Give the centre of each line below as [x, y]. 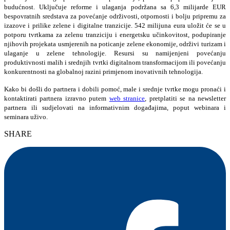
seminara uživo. [26, 117]
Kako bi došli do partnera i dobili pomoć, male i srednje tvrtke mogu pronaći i [115, 89]
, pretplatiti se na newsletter [186, 98]
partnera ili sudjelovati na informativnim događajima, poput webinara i [115, 107]
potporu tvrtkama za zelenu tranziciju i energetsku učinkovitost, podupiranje [115, 34]
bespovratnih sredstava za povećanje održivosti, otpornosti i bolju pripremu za [115, 16]
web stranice [127, 98]
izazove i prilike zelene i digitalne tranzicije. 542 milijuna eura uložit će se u [115, 25]
